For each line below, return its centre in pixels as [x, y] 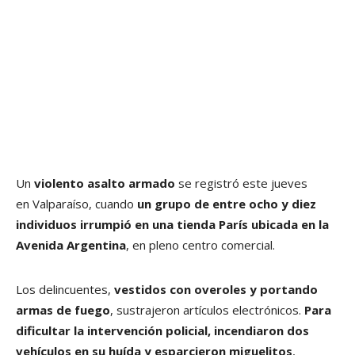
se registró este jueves [241, 183]
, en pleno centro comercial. [200, 244]
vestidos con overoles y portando [214, 289]
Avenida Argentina [71, 244]
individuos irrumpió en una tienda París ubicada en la [172, 224]
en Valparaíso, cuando [75, 203]
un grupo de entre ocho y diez [225, 203]
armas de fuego [63, 309]
